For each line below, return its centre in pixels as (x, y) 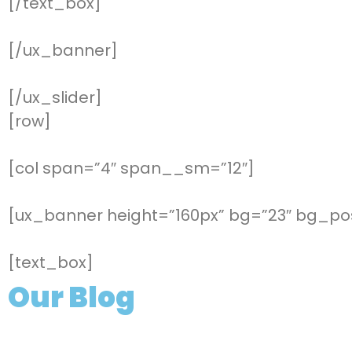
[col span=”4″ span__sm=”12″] (131, 169)
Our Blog (71, 298)
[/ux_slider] (55, 98)
